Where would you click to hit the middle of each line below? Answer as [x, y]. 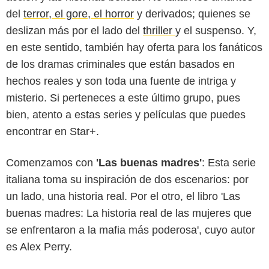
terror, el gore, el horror [79, 14]
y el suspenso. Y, [216, 30]
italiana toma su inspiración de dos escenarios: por [127, 179]
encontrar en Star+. [53, 131]
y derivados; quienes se [192, 14]
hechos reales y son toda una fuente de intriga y [121, 81]
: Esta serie [229, 162]
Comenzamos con [50, 162]
